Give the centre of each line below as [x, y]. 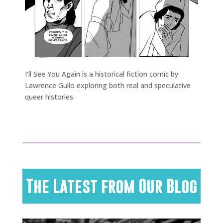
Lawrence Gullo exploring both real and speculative [108, 85]
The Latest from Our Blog [111, 186]
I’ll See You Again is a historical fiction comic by [102, 74]
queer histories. [50, 97]
